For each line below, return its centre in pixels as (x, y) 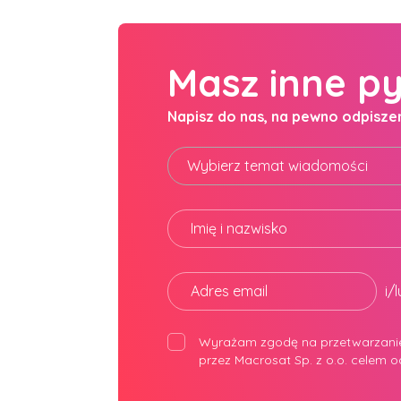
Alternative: (204, 380)
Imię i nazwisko (239, 228)
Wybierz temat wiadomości (277, 166)
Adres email (229, 291)
